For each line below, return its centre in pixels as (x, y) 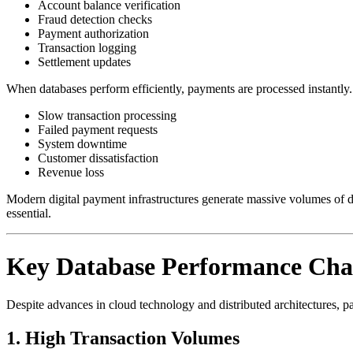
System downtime (82, 144)
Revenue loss (71, 173)
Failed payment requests (98, 130)
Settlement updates (84, 62)
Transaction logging (87, 48)
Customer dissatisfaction (98, 158)
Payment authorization (93, 34)
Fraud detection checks (95, 20)
